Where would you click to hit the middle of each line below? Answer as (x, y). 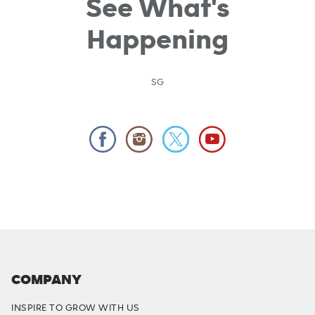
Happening (157, 40)
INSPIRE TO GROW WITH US (76, 308)
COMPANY (46, 280)
